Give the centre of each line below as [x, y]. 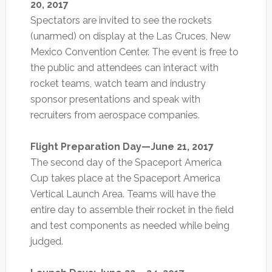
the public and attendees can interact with [124, 67]
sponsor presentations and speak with [115, 99]
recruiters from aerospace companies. [115, 115]
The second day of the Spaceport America [126, 162]
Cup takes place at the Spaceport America [125, 178]
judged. [46, 241]
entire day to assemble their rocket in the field [132, 209]
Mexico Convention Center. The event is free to [134, 52]
